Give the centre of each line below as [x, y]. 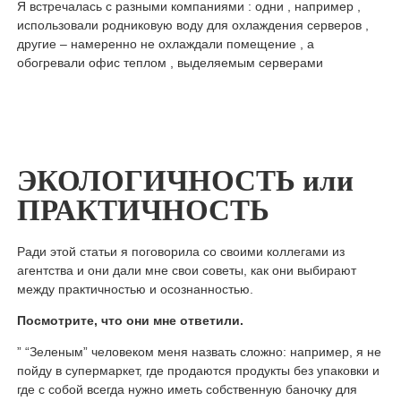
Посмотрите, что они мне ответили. [130, 321]
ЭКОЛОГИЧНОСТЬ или [185, 181]
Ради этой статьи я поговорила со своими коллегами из [180, 252]
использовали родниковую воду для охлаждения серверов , [192, 26]
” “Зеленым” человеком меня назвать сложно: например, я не [199, 352]
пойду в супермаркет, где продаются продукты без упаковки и [198, 371]
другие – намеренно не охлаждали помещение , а [165, 44]
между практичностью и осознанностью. [137, 290]
